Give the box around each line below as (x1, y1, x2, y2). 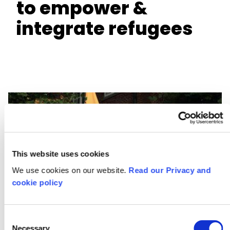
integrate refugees (16, 16, 193, 41)
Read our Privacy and (128, 165, 211, 175)
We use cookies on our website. (12, 165, 129, 175)
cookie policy (12, 178, 63, 187)
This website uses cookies (12, 149, 109, 158)
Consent (4, 213, 32, 222)
